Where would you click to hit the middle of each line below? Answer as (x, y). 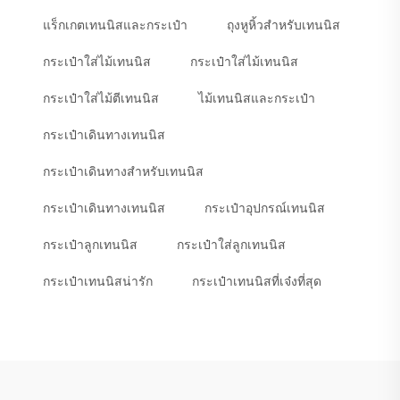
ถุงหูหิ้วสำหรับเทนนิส (283, 25)
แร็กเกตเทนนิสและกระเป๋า (115, 25)
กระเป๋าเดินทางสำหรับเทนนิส (123, 172)
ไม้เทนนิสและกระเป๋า (257, 99)
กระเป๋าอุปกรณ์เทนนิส (265, 208)
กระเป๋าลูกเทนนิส (90, 245)
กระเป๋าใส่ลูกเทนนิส (231, 245)
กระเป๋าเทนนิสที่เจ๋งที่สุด (257, 282)
